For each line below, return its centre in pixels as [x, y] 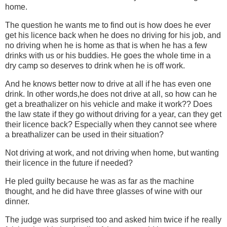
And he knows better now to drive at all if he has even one [108, 84]
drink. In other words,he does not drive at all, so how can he [111, 94]
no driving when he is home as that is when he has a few [106, 45]
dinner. [17, 201]
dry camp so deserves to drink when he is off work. [95, 65]
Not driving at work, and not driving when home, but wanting [112, 153]
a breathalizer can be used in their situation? [84, 134]
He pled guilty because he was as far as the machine [100, 181]
